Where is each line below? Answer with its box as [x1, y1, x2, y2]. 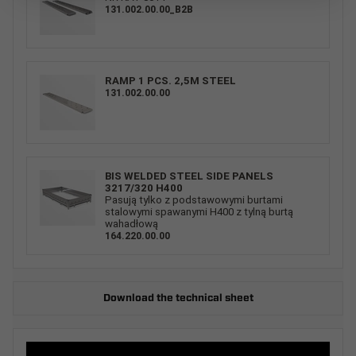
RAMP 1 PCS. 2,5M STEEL [105, 74, 236, 87]
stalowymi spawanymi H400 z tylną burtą [105, 205, 293, 218]
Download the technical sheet [103, 292, 253, 304]
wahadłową [105, 217, 158, 230]
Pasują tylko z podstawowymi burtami [105, 193, 283, 206]
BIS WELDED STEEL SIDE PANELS [105, 169, 273, 182]
